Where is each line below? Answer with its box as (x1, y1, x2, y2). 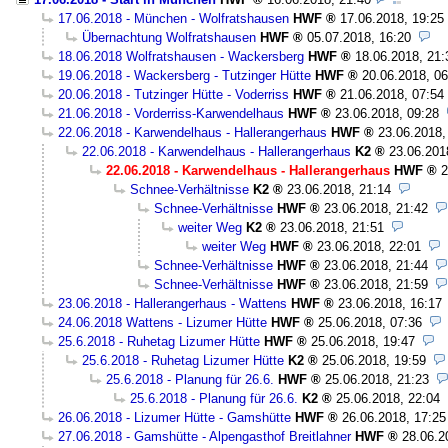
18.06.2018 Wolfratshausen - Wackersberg (58, 48, 304, 64)
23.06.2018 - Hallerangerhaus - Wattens (58, 295, 287, 311)
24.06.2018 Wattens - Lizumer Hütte (58, 314, 267, 330)
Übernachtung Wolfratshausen (82, 29, 256, 45)
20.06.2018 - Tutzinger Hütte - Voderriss (58, 86, 289, 102)
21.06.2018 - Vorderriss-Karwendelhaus (58, 105, 284, 121)
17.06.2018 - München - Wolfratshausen (58, 10, 289, 26)
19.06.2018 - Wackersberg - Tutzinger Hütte (58, 67, 311, 83)
